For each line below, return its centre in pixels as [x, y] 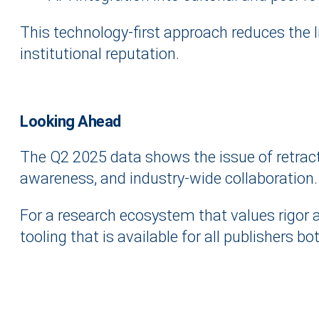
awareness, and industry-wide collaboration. [169, 179]
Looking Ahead [70, 122]
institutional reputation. [100, 54]
